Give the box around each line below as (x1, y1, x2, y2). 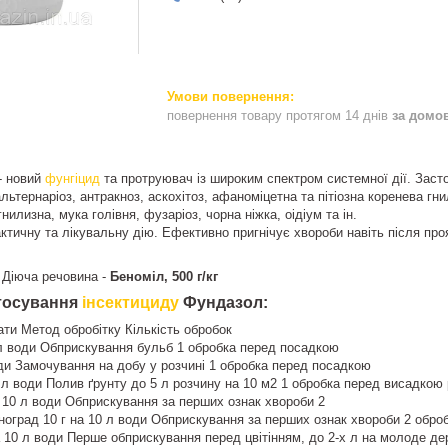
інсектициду (82, 293, 179, 311)
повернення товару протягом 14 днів (167, 107, 392, 123)
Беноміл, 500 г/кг (110, 268, 218, 284)
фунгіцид (45, 170, 100, 186)
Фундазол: (179, 293, 268, 311)
